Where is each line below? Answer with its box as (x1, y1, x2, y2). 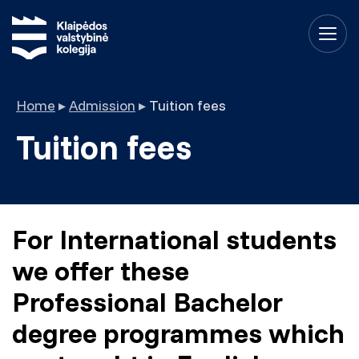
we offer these (12, 252, 189, 288)
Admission (69, 96, 135, 115)
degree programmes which (12, 315, 345, 350)
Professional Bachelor (12, 284, 283, 319)
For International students (12, 221, 337, 256)
